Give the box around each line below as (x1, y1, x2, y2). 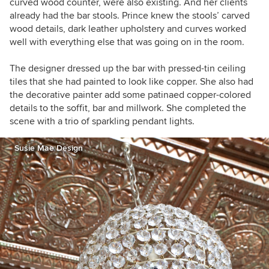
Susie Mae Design (14, 143, 83, 154)
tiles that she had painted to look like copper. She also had (10, 76, 253, 88)
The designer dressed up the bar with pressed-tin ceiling (10, 62, 246, 75)
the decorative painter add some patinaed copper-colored (10, 89, 251, 101)
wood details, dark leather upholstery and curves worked (10, 23, 246, 35)
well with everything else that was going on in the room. (10, 36, 244, 49)
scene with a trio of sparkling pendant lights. (10, 115, 195, 128)
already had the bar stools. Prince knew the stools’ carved (10, 10, 250, 22)
